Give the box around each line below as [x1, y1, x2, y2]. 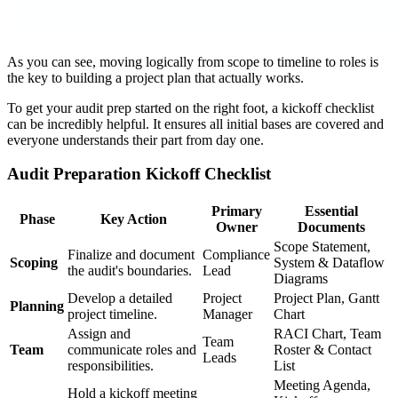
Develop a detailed [68, 291, 172, 306]
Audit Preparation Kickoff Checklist [7, 164, 271, 184]
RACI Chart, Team [274, 326, 381, 342]
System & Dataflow [274, 255, 385, 271]
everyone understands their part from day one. [7, 131, 264, 147]
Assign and [68, 326, 131, 342]
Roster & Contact [274, 342, 371, 358]
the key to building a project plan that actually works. [7, 69, 304, 85]
